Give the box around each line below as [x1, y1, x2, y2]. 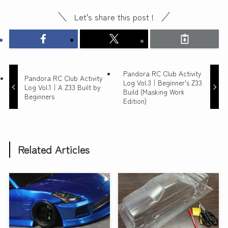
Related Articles [18, 142, 90, 157]
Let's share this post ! [74, 11, 154, 23]
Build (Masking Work [123, 86, 185, 97]
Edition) [123, 95, 147, 106]
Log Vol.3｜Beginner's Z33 [123, 77, 202, 88]
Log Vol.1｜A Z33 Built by [24, 81, 101, 92]
